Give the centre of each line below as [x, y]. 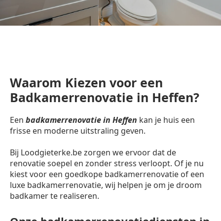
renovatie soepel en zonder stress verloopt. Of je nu [107, 163]
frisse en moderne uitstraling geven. [78, 131]
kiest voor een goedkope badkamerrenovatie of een [107, 174]
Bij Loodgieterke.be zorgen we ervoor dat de [93, 152]
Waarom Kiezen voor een [86, 82]
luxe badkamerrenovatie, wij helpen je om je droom [106, 185]
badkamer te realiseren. [55, 196]
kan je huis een [166, 120]
